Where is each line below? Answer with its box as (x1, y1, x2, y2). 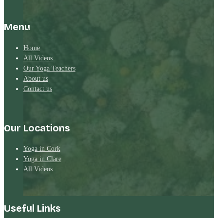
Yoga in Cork (23, 145, 60, 153)
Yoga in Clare (23, 155, 61, 163)
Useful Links (4, 203, 61, 215)
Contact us (23, 84, 52, 92)
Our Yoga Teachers (23, 64, 75, 72)
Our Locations (4, 122, 70, 134)
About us (23, 74, 48, 82)
